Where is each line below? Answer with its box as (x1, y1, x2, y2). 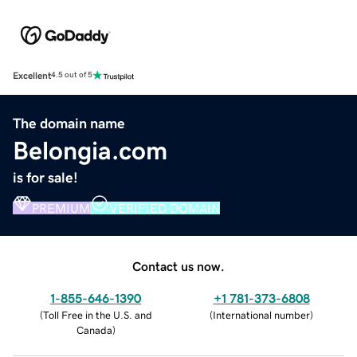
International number (213, 309, 310, 320)
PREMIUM (32, 201, 90, 214)
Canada (76, 324, 112, 335)
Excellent (13, 70, 51, 80)
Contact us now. (132, 259, 225, 273)
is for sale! (13, 170, 78, 185)
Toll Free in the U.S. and (42, 309, 152, 320)
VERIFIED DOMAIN (109, 201, 220, 214)
